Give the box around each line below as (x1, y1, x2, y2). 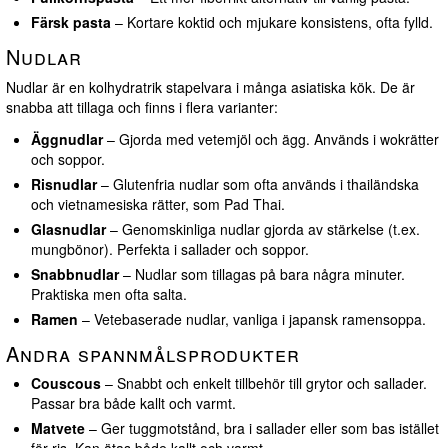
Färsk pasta (31, 12, 111, 33)
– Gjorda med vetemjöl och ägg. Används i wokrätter (103, 129, 439, 150)
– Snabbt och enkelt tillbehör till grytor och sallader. (101, 373, 427, 394)
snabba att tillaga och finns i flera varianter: (6, 97, 278, 118)
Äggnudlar (31, 129, 103, 150)
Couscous (31, 373, 101, 394)
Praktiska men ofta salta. (31, 284, 187, 305)
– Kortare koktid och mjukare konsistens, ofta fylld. (111, 12, 433, 33)
